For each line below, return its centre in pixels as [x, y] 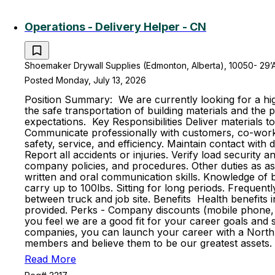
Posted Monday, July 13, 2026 [85, 80]
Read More [50, 259]
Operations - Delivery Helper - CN [115, 27]
